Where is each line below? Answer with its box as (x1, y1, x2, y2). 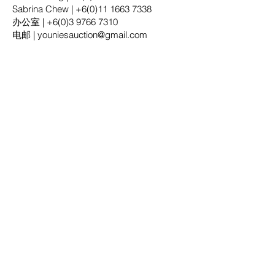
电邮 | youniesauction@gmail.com (12, 29, 147, 41)
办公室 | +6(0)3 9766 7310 (12, 16, 118, 28)
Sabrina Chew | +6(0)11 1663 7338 (12, 3, 152, 15)
